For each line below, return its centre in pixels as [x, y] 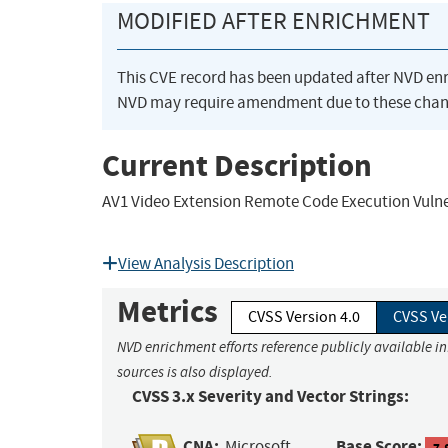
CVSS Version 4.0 [304, 317]
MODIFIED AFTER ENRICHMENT [273, 21]
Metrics [167, 312]
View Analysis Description [206, 264]
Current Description [237, 165]
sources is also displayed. [195, 372]
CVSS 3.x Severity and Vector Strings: [270, 397]
